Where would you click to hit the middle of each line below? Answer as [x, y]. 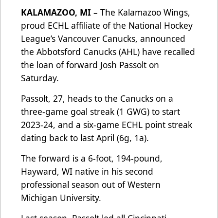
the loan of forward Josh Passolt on [90, 65]
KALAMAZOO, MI [56, 12]
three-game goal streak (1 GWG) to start [100, 112]
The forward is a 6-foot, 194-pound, [92, 158]
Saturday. [40, 78]
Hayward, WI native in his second [87, 172]
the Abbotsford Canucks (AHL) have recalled [108, 52]
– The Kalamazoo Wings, [141, 12]
